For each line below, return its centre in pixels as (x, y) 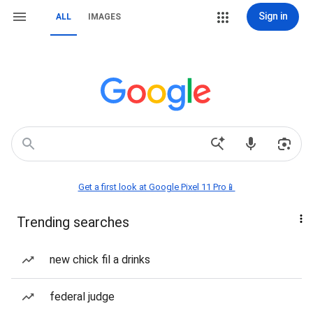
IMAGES (104, 17)
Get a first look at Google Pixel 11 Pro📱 (156, 187)
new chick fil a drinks (100, 260)
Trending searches (73, 222)
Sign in (273, 16)
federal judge (82, 297)
